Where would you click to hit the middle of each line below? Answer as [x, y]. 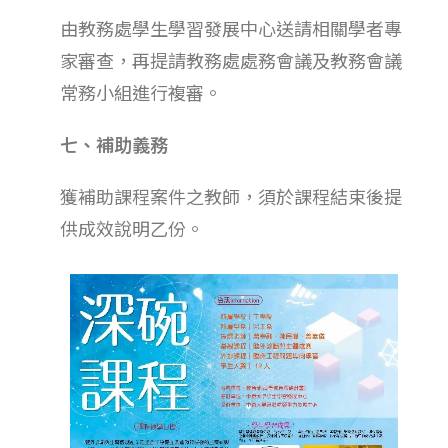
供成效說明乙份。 [132, 227]
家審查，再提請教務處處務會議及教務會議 [231, 59]
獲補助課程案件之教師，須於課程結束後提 [231, 195]
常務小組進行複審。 [141, 91]
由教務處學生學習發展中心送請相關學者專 [231, 27]
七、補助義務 [114, 143]
